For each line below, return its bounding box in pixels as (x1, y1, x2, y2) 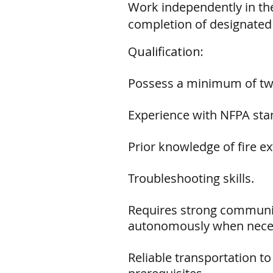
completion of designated (128, 16, 272, 32)
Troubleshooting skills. (128, 170, 254, 186)
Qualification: (128, 43, 204, 60)
